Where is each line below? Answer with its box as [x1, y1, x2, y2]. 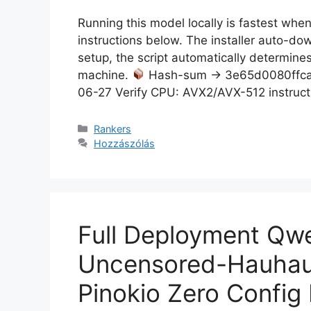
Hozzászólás [94, 137, 155, 149]
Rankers [94, 122, 132, 135]
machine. [78, 67, 132, 82]
